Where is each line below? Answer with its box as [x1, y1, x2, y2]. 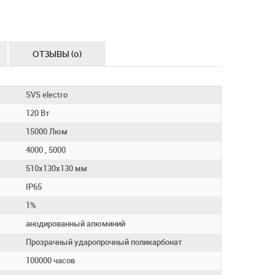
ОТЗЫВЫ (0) [32, 49, 82, 59]
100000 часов [26, 256, 76, 265]
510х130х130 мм [26, 164, 88, 173]
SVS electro [26, 90, 68, 99]
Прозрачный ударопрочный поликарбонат [26, 238, 183, 247]
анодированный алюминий [26, 219, 126, 228]
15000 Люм [26, 127, 68, 136]
